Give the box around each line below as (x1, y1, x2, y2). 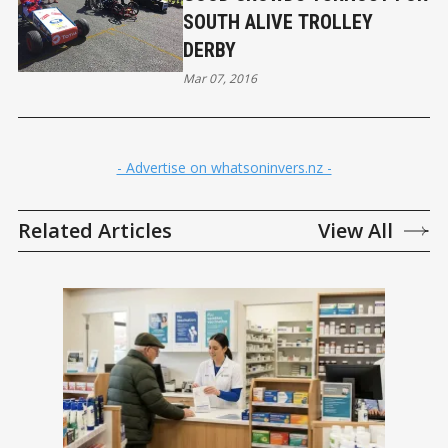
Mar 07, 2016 (182, 70, 257, 88)
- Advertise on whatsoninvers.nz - (116, 158, 332, 178)
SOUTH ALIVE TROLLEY (182, 10, 373, 35)
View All (318, 217, 393, 245)
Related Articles (18, 217, 172, 245)
